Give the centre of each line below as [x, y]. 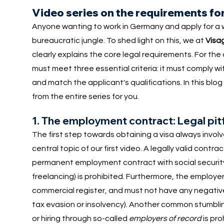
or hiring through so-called [80, 218]
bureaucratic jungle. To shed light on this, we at [118, 40]
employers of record [165, 218]
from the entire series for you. [85, 96]
